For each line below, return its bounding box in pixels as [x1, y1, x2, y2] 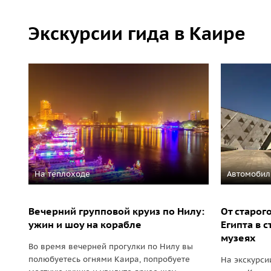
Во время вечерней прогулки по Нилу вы [28, 241, 193, 252]
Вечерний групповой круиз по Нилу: [28, 205, 204, 217]
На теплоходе [34, 169, 90, 179]
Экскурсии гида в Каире [28, 21, 246, 45]
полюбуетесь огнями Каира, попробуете [28, 254, 190, 264]
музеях [220, 232, 255, 244]
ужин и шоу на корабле [28, 218, 142, 230]
